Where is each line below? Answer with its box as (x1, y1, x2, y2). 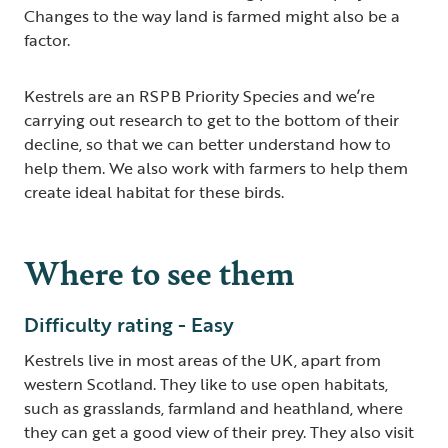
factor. (24, 27, 70, 52)
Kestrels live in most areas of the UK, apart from (24, 347, 381, 372)
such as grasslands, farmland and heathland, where (24, 395, 403, 420)
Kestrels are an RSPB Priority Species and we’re (24, 83, 375, 108)
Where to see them (24, 247, 294, 295)
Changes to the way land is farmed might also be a (24, 3, 400, 28)
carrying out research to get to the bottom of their (24, 107, 399, 132)
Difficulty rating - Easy (24, 308, 234, 339)
